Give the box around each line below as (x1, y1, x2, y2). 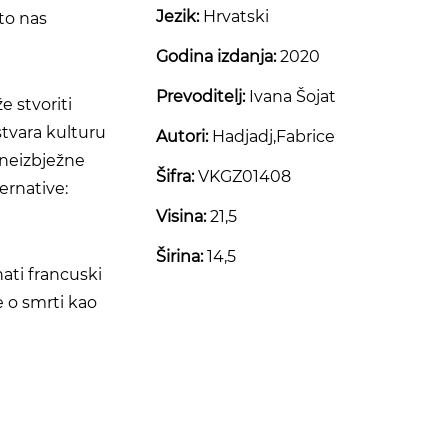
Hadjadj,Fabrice (208, 127, 335, 147)
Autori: (156, 127, 208, 147)
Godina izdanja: (156, 47, 276, 67)
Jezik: (156, 7, 199, 27)
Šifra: (156, 167, 194, 187)
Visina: (156, 207, 206, 227)
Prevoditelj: (156, 87, 245, 107)
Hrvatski (199, 7, 269, 27)
